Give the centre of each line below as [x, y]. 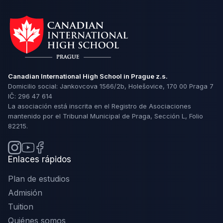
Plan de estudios [39, 179]
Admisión [25, 193]
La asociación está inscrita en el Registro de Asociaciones [100, 106]
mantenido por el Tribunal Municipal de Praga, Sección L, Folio [106, 116]
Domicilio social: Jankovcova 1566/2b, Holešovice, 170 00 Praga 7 [111, 86]
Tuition [21, 207]
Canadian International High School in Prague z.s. [88, 76]
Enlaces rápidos [40, 160]
